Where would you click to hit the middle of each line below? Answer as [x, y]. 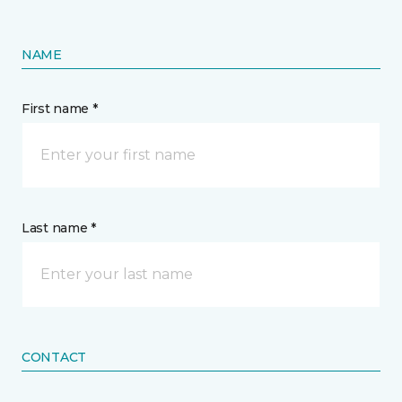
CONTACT [54, 357]
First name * [60, 109]
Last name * [59, 228]
